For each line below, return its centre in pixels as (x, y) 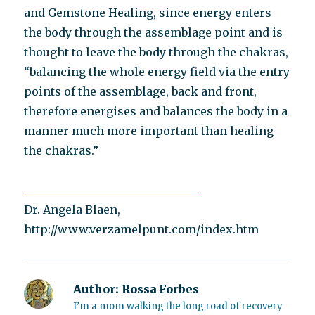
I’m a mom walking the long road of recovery (178, 306)
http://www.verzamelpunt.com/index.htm (142, 229)
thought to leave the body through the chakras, (156, 52)
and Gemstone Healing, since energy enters (148, 13)
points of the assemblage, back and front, (141, 91)
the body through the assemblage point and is (154, 32)
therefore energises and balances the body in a (156, 111)
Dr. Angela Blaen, (72, 210)
